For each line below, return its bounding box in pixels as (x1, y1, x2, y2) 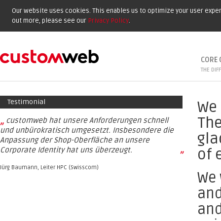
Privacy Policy (88, 17, 129, 25)
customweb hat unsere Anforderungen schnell (6, 116, 168, 125)
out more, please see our (12, 17, 88, 25)
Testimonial (7, 98, 45, 106)
